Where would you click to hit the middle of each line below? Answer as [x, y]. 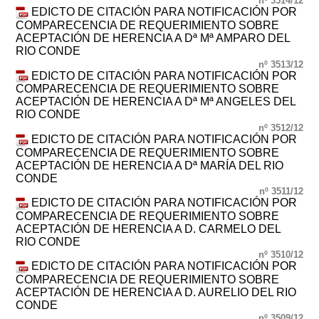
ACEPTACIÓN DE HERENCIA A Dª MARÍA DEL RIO [150, 165]
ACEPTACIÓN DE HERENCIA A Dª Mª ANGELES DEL [156, 102]
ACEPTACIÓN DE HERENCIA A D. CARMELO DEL [148, 229]
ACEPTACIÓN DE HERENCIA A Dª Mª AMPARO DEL [153, 38]
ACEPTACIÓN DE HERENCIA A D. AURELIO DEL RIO [156, 292]
